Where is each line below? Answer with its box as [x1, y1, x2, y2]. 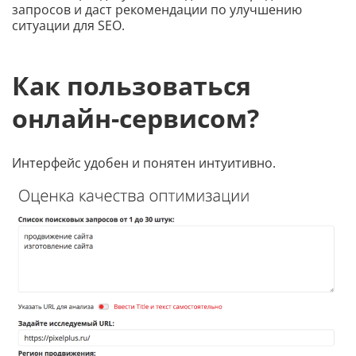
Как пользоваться [12, 68, 251, 103]
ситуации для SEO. [12, 17, 125, 34]
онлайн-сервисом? [12, 100, 259, 135]
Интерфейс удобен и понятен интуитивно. [12, 154, 276, 172]
